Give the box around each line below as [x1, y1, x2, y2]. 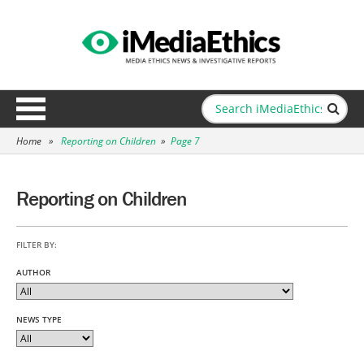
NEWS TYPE [16, 314, 62, 325]
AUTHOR [16, 266, 50, 278]
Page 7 [171, 134, 200, 148]
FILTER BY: [16, 239, 57, 250]
